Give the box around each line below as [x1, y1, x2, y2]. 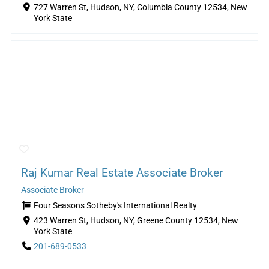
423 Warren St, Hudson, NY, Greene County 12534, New [33, 215, 238, 226]
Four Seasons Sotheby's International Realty [33, 200, 197, 211]
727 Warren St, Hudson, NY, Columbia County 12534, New [33, 2, 247, 13]
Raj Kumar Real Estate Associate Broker [20, 165, 223, 180]
